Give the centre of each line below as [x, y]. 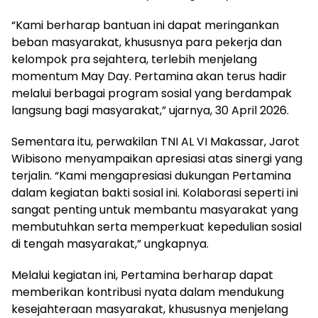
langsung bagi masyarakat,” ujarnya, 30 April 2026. [150, 111]
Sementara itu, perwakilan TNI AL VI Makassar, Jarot [155, 142]
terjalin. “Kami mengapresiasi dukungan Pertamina [151, 176]
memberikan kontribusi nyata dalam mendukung [148, 292]
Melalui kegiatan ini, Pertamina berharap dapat [142, 275]
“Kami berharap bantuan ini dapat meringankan [145, 26]
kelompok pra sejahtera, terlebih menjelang [134, 60]
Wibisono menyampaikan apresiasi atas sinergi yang [157, 159]
